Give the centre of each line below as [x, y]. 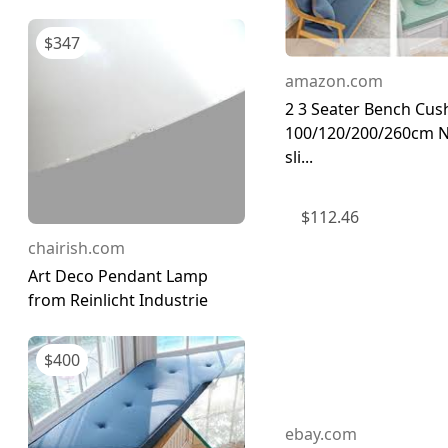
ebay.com [321, 433]
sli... [299, 156]
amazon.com [334, 80]
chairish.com [76, 247]
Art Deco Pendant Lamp [118, 275]
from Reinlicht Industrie [118, 299]
